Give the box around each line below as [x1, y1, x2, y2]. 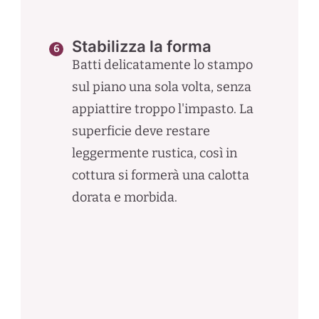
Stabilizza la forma [71, 36, 211, 56]
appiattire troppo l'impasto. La [71, 100, 253, 117]
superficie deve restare [71, 122, 210, 139]
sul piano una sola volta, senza [71, 78, 251, 95]
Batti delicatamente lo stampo [71, 56, 253, 73]
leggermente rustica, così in [71, 145, 237, 161]
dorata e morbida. [71, 189, 177, 205]
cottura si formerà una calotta [71, 167, 249, 183]
